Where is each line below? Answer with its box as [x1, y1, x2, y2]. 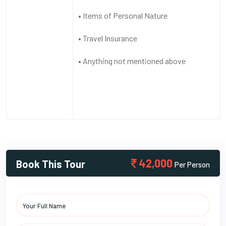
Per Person [175, 159, 210, 169]
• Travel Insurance [78, 33, 139, 43]
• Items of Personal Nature [78, 10, 169, 20]
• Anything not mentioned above [78, 55, 186, 66]
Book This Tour [16, 157, 85, 170]
